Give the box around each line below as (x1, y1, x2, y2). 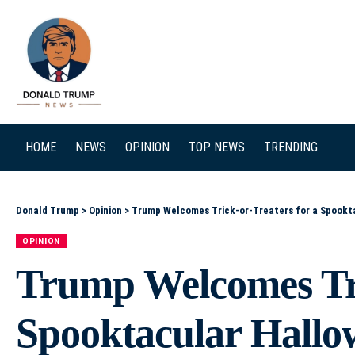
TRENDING (264, 139, 318, 155)
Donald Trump (16, 204, 79, 217)
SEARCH (276, 56, 306, 67)
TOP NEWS (189, 139, 245, 155)
